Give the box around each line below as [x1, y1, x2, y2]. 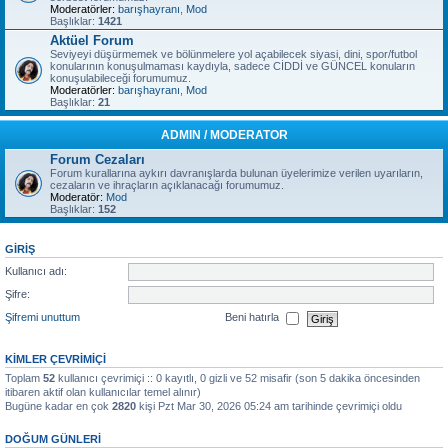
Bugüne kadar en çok [5, 400, 112, 412]
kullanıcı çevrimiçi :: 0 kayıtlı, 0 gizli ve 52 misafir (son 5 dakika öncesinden [55, 372, 420, 384]
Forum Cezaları [50, 152, 145, 167]
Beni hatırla [225, 311, 282, 324]
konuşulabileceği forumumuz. [50, 72, 191, 84]
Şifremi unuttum [5, 311, 80, 324]
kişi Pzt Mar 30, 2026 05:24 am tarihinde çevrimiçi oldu [136, 400, 402, 412]
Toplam [5, 372, 43, 384]
